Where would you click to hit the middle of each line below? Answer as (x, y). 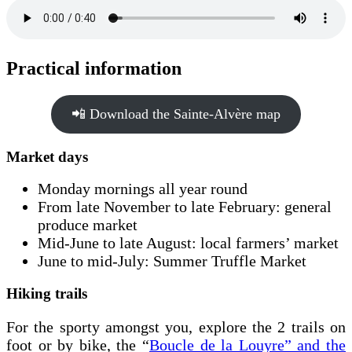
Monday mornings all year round (143, 189)
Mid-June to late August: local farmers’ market (188, 243)
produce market (88, 225)
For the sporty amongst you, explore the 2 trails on (176, 327)
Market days (47, 156)
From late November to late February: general (185, 207)
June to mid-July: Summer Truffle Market (172, 261)
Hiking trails (47, 294)
